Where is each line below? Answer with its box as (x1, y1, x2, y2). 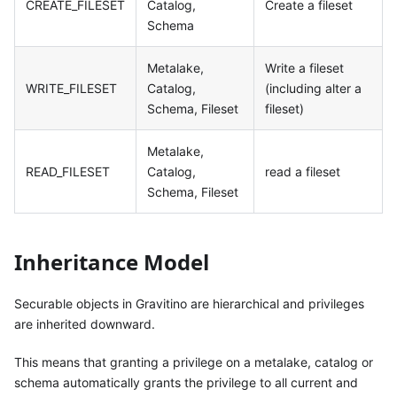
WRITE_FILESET (26, 81, 117, 97)
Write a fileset (265, 60, 344, 76)
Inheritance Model (14, 247, 209, 277)
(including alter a (265, 81, 362, 97)
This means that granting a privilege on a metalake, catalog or (14, 354, 373, 370)
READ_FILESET (26, 164, 110, 180)
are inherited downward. (14, 316, 155, 332)
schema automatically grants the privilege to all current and (14, 375, 358, 391)
